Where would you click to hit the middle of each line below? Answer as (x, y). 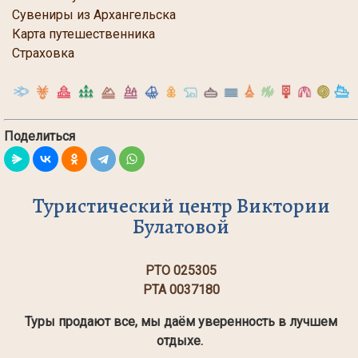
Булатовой (181, 226)
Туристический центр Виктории (181, 205)
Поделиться (40, 136)
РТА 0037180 (181, 289)
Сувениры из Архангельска (94, 15)
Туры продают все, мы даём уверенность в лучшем (181, 321)
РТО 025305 (181, 270)
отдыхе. (181, 340)
